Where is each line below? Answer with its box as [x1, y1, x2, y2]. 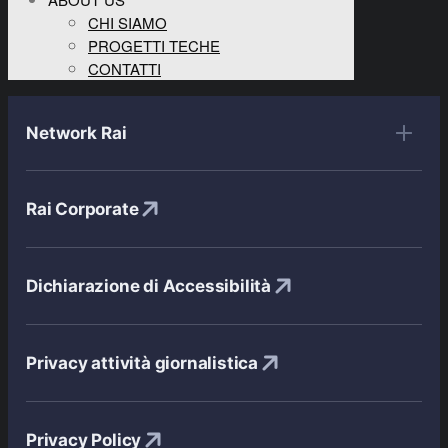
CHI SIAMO [88, 12, 167, 34]
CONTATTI [88, 58, 161, 80]
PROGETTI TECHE [88, 35, 220, 57]
